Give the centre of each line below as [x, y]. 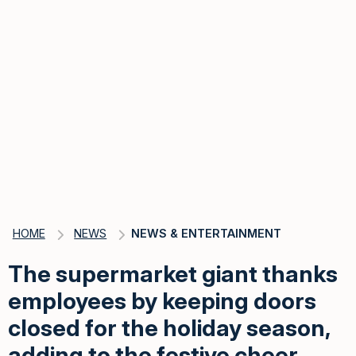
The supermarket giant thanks [173, 273]
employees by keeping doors [162, 300]
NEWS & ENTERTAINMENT [206, 233]
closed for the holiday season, [169, 327]
